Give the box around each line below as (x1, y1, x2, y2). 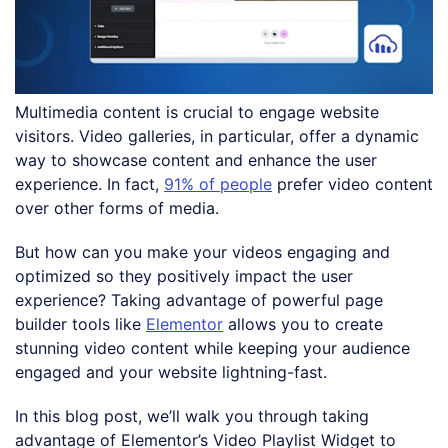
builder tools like (15, 313, 146, 334)
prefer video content (272, 173, 433, 194)
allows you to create (223, 313, 383, 334)
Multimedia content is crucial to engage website (15, 101, 379, 122)
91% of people (164, 173, 272, 194)
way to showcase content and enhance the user (15, 149, 377, 170)
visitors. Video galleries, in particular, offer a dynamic (15, 125, 419, 146)
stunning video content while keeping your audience (15, 337, 410, 358)
